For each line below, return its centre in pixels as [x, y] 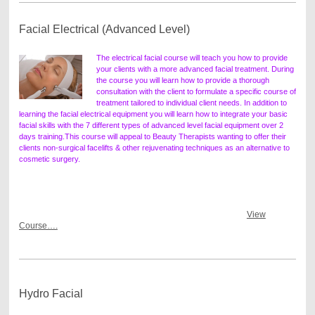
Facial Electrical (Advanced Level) [104, 29]
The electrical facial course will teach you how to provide [192, 57]
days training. [41, 136]
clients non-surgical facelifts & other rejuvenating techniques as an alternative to [154, 147]
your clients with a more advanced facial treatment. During [195, 69]
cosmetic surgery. [49, 159]
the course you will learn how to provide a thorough [182, 80]
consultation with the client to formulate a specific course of [196, 91]
